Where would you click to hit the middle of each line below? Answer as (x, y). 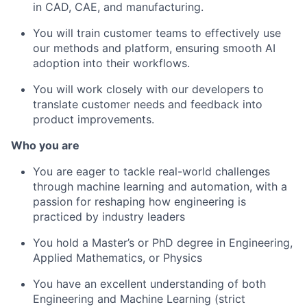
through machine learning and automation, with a (160, 187)
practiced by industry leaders (109, 217)
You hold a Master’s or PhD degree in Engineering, (163, 243)
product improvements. (94, 120)
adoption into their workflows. (111, 63)
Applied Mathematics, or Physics (118, 258)
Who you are (45, 146)
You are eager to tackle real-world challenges (151, 172)
